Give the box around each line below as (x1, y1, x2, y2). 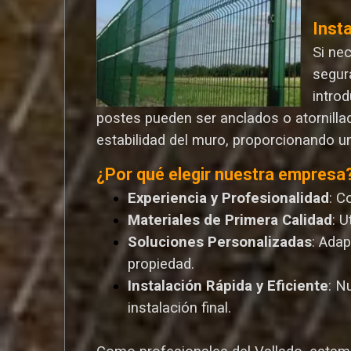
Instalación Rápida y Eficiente (128, 277, 329, 295)
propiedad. (128, 255, 195, 273)
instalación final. (128, 299, 232, 317)
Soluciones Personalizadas (128, 233, 313, 251)
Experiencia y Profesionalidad (128, 189, 330, 207)
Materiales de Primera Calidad (128, 211, 333, 229)
